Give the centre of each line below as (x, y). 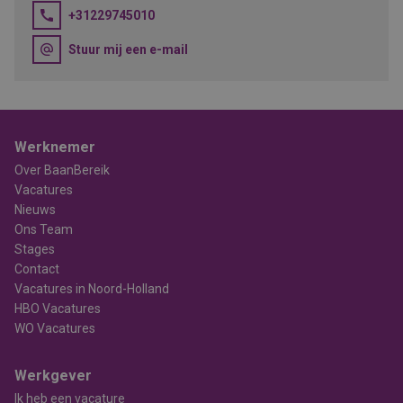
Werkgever (53, 376)
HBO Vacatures (58, 309)
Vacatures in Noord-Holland (92, 289)
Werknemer (55, 147)
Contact (37, 269)
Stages (35, 249)
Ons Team (44, 229)
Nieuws (35, 210)
